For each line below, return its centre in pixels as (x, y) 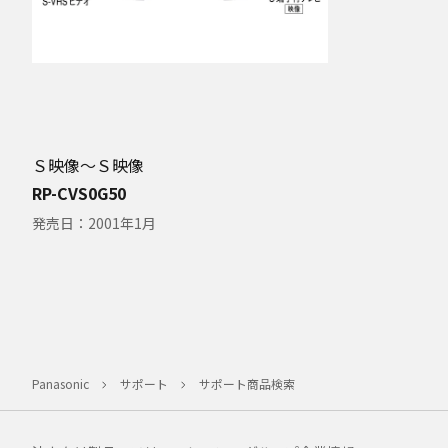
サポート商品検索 (247, 383)
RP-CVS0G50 (79, 193)
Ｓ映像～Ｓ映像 (88, 165)
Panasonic (60, 383)
